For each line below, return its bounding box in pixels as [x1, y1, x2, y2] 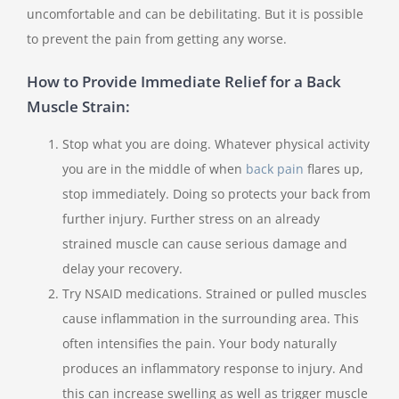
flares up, [304, 160, 363, 178]
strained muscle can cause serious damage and [62, 235, 347, 253]
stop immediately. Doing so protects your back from [62, 185, 370, 203]
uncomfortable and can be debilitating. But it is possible [27, 5, 363, 23]
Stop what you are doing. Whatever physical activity [62, 135, 370, 153]
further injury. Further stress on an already [62, 210, 320, 228]
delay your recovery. [62, 260, 183, 278]
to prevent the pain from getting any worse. [27, 30, 287, 48]
